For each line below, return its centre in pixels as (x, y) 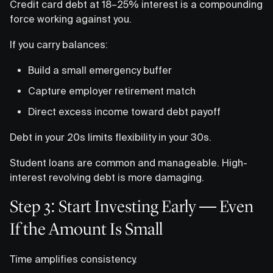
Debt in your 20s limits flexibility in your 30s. (111, 137)
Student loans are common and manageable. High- (129, 162)
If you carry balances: (59, 44)
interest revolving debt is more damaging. (107, 177)
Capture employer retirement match (112, 90)
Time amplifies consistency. (73, 259)
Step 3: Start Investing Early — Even (132, 206)
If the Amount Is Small (86, 229)
